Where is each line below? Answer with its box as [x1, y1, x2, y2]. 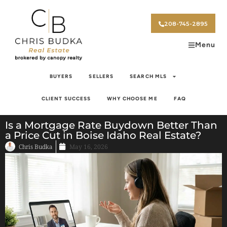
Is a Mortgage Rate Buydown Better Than [5, 119, 217, 131]
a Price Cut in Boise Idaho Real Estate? [5, 129, 201, 141]
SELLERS [89, 72, 114, 80]
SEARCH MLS [130, 72, 167, 80]
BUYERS [49, 72, 73, 80]
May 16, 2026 [69, 142, 108, 151]
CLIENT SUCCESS [41, 95, 91, 102]
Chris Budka [19, 142, 53, 151]
